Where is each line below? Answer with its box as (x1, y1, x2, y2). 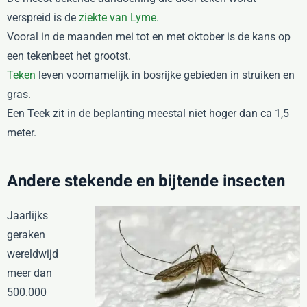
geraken (7, 228, 45, 241)
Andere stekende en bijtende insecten (7, 169, 285, 193)
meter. (7, 126, 36, 139)
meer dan (7, 267, 52, 280)
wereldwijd (7, 247, 58, 260)
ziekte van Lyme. (79, 11, 159, 24)
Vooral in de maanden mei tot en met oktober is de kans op (7, 30, 291, 43)
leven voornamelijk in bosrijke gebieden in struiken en (36, 69, 295, 82)
